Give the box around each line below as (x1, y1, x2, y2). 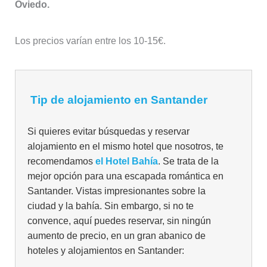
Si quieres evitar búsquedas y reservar (27, 126, 190, 137)
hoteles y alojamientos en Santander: (27, 246, 184, 256)
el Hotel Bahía (95, 156, 158, 167)
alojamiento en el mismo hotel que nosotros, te (27, 141, 223, 152)
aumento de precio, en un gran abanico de (27, 231, 206, 241)
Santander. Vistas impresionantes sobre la (27, 186, 206, 197)
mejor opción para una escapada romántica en (27, 171, 223, 182)
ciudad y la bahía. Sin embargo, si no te (27, 201, 194, 212)
